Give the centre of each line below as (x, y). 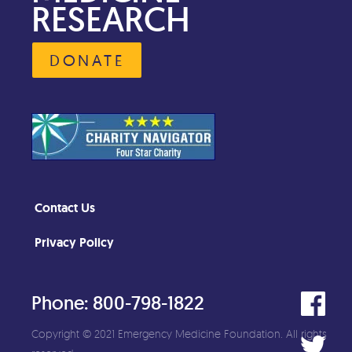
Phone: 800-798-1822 (118, 303)
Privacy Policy (74, 242)
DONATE (87, 60)
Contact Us (65, 208)
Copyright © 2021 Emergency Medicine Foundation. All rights (179, 334)
